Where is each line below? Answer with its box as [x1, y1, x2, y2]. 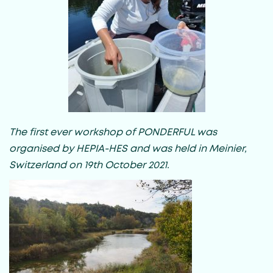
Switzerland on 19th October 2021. [9, 160, 169, 170]
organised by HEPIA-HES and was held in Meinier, [9, 144, 247, 154]
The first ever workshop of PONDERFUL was [9, 127, 217, 137]
